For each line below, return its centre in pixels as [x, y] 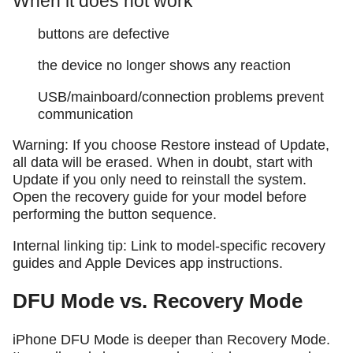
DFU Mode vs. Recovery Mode [158, 301]
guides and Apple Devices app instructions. [148, 263]
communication [85, 114]
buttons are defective [104, 34]
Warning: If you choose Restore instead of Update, [171, 145]
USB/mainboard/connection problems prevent [181, 97]
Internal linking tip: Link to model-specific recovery [169, 245]
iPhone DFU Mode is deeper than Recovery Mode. [171, 339]
